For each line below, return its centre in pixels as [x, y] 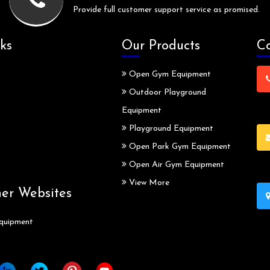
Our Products [161, 46]
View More [148, 183]
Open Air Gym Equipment [175, 165]
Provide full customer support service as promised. [166, 10]
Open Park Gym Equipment [178, 147]
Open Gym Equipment [168, 75]
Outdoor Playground [166, 93]
